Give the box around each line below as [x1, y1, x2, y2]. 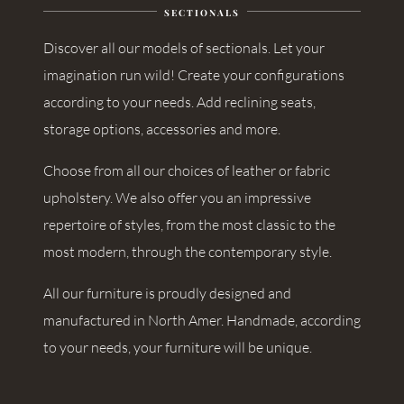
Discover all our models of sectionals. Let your [43, 39, 325, 57]
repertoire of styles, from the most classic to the [43, 216, 335, 234]
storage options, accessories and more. [43, 120, 280, 138]
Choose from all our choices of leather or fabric [43, 161, 330, 179]
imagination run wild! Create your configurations [43, 66, 344, 84]
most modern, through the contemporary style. [43, 243, 332, 261]
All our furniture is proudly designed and [43, 284, 291, 302]
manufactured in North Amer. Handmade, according [43, 311, 361, 329]
